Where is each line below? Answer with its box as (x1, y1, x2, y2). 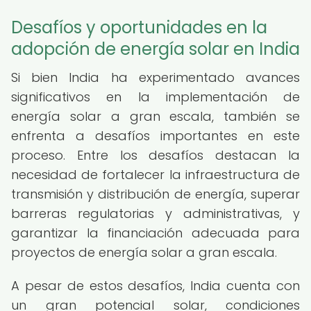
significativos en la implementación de (11, 88, 300, 106)
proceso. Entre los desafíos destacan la (11, 146, 300, 164)
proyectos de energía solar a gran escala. (11, 244, 277, 261)
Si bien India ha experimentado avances (11, 69, 300, 86)
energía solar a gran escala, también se (11, 108, 300, 125)
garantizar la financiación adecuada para (11, 224, 300, 242)
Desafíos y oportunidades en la (11, 16, 267, 39)
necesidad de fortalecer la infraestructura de (11, 166, 300, 183)
